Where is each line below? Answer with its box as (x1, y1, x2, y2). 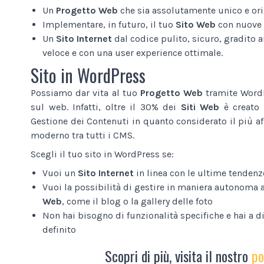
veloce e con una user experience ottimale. (42, 47, 223, 58)
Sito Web (176, 18, 216, 30)
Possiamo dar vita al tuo (31, 87, 140, 98)
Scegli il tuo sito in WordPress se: (31, 148, 174, 160)
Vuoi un (42, 167, 78, 179)
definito (42, 223, 76, 235)
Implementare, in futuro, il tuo (42, 18, 176, 30)
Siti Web (180, 101, 219, 113)
